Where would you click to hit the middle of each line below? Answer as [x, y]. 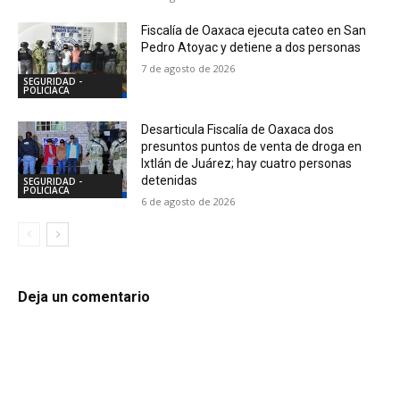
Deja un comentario [84, 297]
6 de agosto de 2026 [188, 202]
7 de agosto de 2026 [188, 68]
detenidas [170, 181]
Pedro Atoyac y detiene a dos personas [251, 47]
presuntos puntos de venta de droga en [252, 147]
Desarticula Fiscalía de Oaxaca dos [238, 130]
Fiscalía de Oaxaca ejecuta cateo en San [254, 30]
